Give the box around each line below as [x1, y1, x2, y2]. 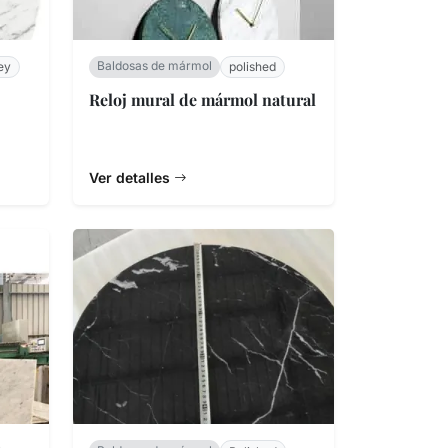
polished [229, 59, 276, 75]
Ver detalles [89, 168, 174, 186]
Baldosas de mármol [97, 58, 212, 74]
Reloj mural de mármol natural [89, 89, 316, 111]
